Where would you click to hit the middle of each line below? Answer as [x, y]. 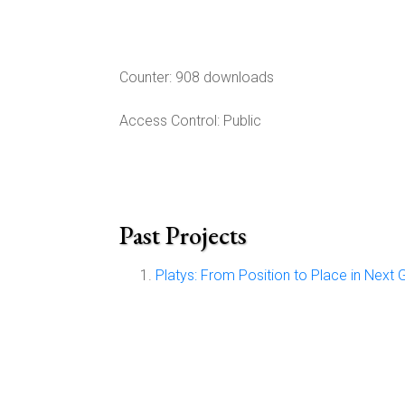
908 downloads [223, 77]
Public [240, 121]
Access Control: [170, 121]
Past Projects [183, 235]
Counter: [146, 77]
